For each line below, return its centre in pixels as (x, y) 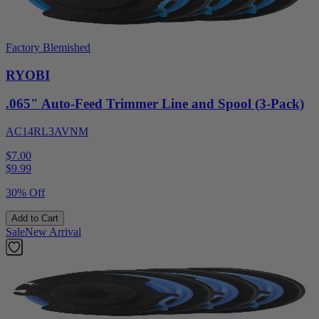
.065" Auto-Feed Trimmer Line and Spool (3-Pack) (155, 104)
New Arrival (53, 232)
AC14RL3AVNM (47, 131)
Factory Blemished (48, 47)
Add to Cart (35, 218)
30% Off (25, 193)
